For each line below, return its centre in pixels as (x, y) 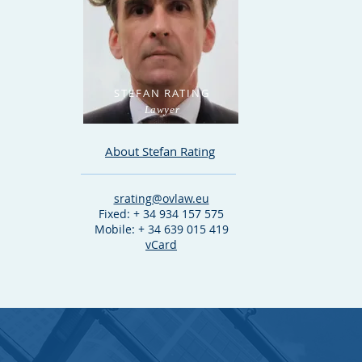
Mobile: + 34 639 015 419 (161, 229)
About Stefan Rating (160, 151)
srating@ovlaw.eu (161, 198)
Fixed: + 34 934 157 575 (161, 214)
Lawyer (162, 109)
